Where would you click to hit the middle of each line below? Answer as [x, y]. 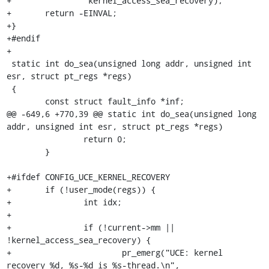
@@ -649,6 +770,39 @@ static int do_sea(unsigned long [131, 113]
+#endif [23, 38]
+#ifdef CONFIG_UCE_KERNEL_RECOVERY [88, 177]
